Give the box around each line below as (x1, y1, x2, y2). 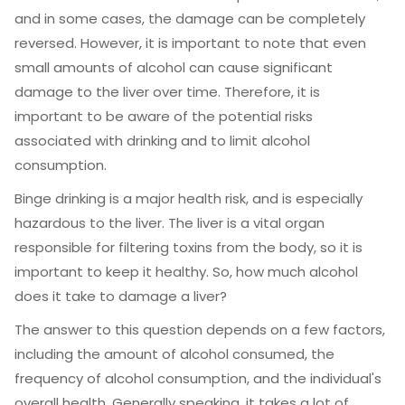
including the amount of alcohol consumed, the (14, 344, 334, 363)
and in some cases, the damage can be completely (14, 9, 365, 28)
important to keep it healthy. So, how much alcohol (14, 262, 358, 281)
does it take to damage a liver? (14, 287, 227, 306)
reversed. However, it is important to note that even (14, 33, 366, 52)
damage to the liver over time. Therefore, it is (14, 82, 320, 101)
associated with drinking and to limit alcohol (14, 131, 310, 150)
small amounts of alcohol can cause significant (14, 58, 333, 77)
